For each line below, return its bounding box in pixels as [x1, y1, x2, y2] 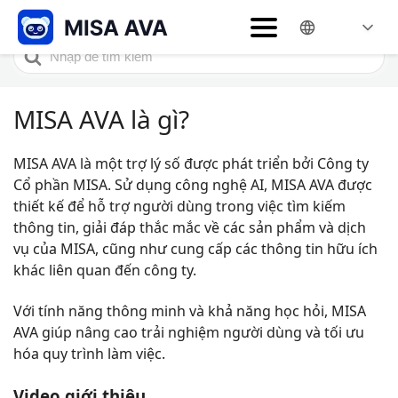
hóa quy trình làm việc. [13, 344, 165, 363]
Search [13, 40, 60, 60]
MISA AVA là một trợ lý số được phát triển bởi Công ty [13, 154, 369, 173]
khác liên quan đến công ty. [13, 260, 196, 280]
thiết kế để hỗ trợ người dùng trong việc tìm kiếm [13, 196, 346, 216]
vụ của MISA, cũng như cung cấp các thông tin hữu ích [13, 239, 378, 259]
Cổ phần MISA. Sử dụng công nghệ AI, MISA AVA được [13, 175, 372, 195]
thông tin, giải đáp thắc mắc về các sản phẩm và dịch [13, 218, 366, 237]
